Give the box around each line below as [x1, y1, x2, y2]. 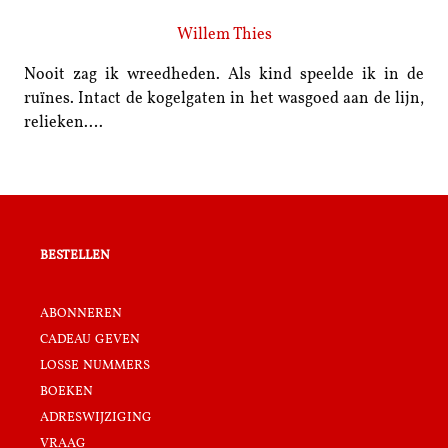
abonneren [40, 302, 122, 322]
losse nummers [40, 354, 150, 374]
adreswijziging [40, 406, 152, 426]
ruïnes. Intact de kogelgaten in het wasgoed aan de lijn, [24, 90, 424, 107]
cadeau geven [40, 328, 140, 348]
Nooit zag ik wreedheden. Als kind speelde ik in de [24, 66, 424, 83]
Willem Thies [176, 26, 272, 43]
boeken [40, 380, 93, 400]
